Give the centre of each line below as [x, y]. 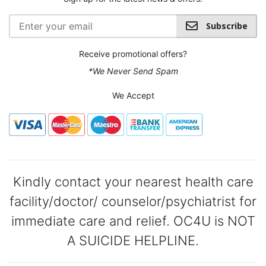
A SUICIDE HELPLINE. [133, 240]
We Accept [133, 95]
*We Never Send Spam [133, 71]
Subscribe [226, 26]
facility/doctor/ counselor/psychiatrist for [133, 201]
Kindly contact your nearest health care [133, 181]
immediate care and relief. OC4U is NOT [133, 221]
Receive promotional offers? [133, 53]
